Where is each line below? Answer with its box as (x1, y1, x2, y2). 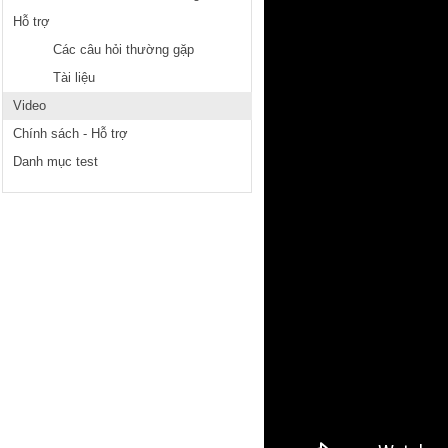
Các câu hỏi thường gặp (53, 42, 194, 57)
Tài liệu (53, 70, 95, 85)
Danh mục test (13, 154, 98, 169)
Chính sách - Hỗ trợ (13, 126, 128, 141)
